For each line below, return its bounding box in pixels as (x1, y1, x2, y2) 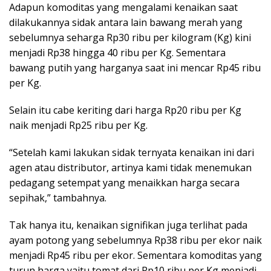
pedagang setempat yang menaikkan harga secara (9, 176, 240, 190)
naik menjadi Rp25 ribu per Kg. (9, 119, 148, 132)
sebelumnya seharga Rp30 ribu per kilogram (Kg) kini (9, 31, 251, 45)
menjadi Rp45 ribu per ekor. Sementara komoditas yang (9, 249, 262, 263)
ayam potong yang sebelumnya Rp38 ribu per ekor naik (9, 233, 262, 247)
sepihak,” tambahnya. (9, 191, 106, 205)
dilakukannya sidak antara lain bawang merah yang (9, 16, 243, 30)
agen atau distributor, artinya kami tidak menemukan (9, 161, 252, 175)
